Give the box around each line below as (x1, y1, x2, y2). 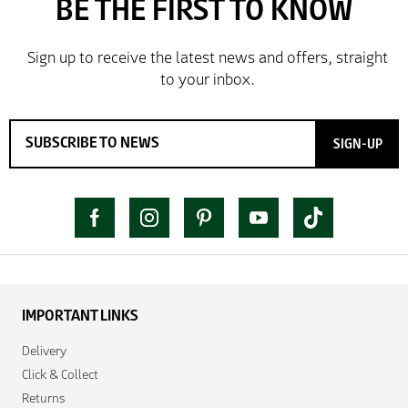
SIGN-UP (333, 134, 382, 152)
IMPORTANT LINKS (22, 304, 138, 325)
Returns (22, 389, 66, 406)
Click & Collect (22, 365, 98, 382)
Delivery (22, 342, 66, 359)
